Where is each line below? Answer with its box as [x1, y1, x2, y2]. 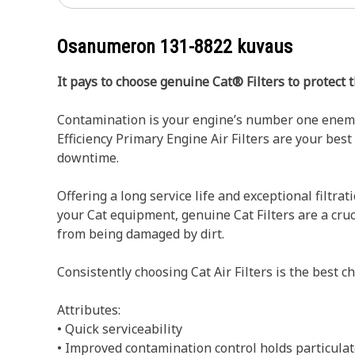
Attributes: [57, 301, 120, 319]
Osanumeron [57, 36, 160, 58]
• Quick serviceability [57, 320, 182, 338]
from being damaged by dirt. [57, 225, 224, 242]
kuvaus [232, 36, 292, 58]
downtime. [57, 149, 119, 166]
